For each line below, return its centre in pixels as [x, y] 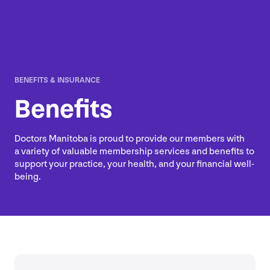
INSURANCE [78, 80]
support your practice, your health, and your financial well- [134, 165]
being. [28, 177]
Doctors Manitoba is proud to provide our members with [130, 139]
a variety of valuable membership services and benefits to [134, 152]
